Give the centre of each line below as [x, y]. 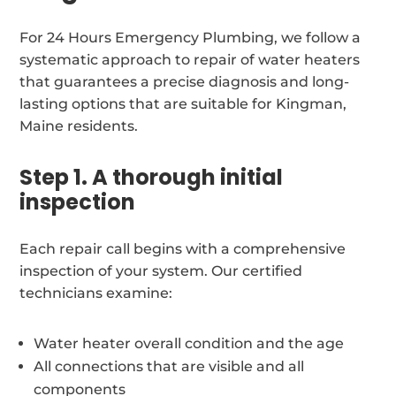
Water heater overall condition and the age [189, 343]
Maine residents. [79, 126]
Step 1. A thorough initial [152, 177]
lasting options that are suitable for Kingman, [183, 103]
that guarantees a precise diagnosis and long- [185, 81]
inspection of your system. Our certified [161, 270]
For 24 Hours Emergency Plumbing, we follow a [190, 37]
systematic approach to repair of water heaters [190, 59]
